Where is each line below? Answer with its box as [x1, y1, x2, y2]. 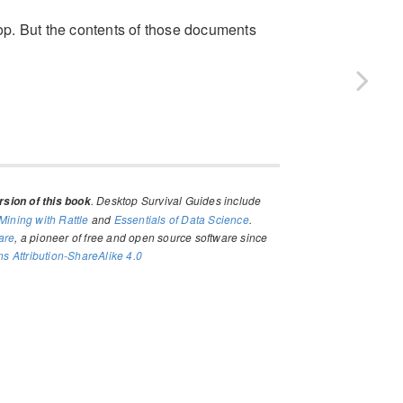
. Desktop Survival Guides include [90, 192, 262, 208]
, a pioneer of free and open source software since [14, 228, 268, 245]
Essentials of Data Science [113, 210, 249, 227]
